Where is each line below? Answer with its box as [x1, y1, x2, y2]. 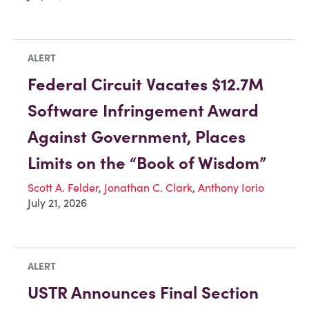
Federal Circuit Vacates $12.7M [28, 74, 263, 96]
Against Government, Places [28, 126, 246, 148]
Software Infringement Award [28, 100, 259, 122]
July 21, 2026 [28, 196, 87, 210]
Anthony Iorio [198, 181, 264, 195]
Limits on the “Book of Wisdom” [28, 152, 266, 175]
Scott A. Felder [28, 181, 99, 195]
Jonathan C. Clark [104, 181, 192, 195]
